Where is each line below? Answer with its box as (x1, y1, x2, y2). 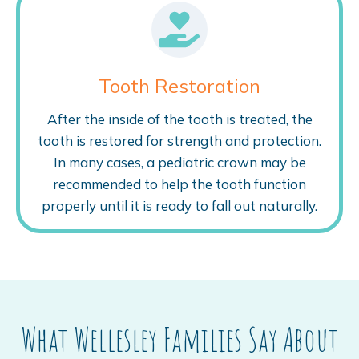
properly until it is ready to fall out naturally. (42, 196, 317, 214)
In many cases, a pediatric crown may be (53, 153, 306, 171)
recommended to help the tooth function (53, 175, 306, 192)
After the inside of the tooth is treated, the (46, 110, 313, 127)
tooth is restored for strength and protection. (38, 131, 321, 149)
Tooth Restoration (99, 73, 260, 98)
